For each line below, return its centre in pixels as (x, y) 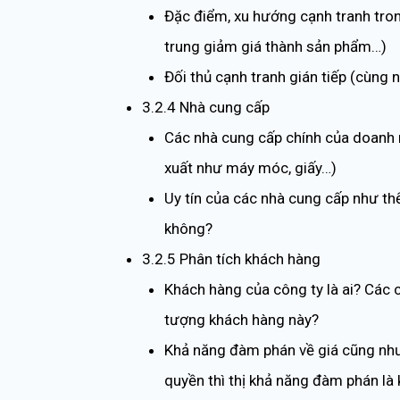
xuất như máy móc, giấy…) (250, 167)
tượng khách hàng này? (242, 319)
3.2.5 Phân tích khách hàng (231, 258)
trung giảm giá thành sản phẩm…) (275, 46)
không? (188, 228)
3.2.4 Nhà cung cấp (205, 107)
